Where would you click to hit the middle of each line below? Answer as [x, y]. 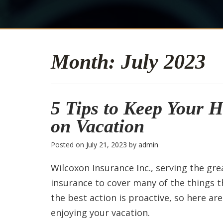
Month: [86, 62]
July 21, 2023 [107, 145]
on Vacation [98, 126]
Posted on [68, 145]
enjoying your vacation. [100, 213]
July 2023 [163, 62]
